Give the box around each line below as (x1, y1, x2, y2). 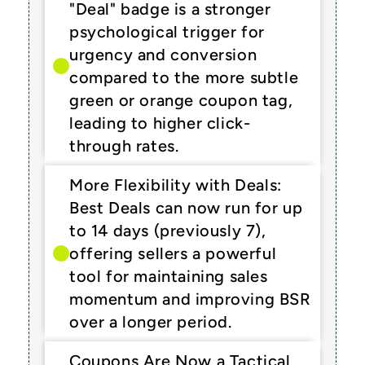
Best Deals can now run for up (69, 198, 303, 218)
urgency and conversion (69, 45, 257, 64)
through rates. (69, 136, 179, 156)
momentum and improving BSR (69, 289, 311, 309)
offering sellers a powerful (69, 244, 277, 263)
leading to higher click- (69, 113, 251, 133)
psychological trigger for (69, 22, 266, 42)
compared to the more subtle (69, 68, 299, 87)
